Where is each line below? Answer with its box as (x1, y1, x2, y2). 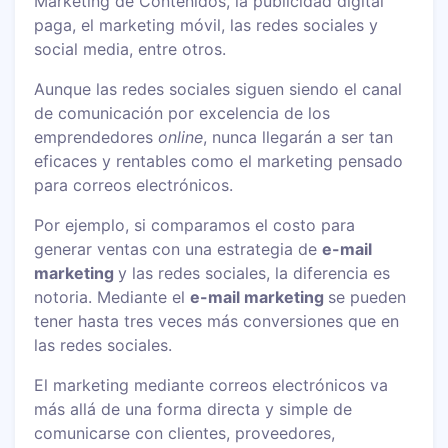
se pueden (328, 286, 407, 307)
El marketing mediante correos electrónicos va (34, 374, 389, 395)
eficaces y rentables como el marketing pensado (34, 150, 404, 171)
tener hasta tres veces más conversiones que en (34, 310, 400, 331)
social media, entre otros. (34, 38, 237, 59)
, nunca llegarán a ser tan (203, 126, 394, 147)
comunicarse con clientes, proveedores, (34, 422, 336, 443)
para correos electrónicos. (34, 174, 234, 195)
